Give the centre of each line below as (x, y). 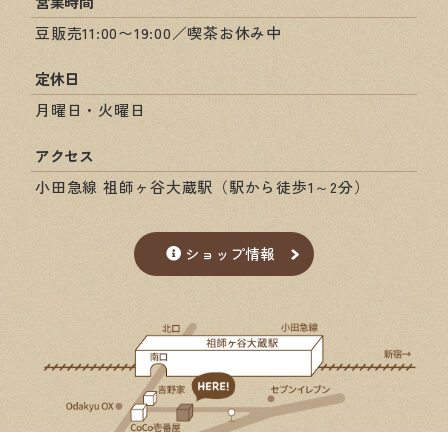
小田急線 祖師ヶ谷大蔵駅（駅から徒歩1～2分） (202, 187)
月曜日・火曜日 (90, 110)
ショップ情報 (229, 253)
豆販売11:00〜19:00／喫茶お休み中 (158, 33)
